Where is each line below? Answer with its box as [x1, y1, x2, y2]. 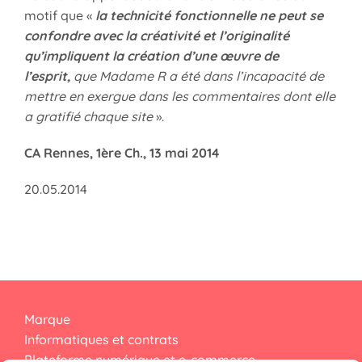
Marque [23, 310, 70, 327]
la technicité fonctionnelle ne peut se [95, 6, 323, 23]
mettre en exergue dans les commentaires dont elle [24, 87, 335, 104]
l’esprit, [24, 67, 70, 84]
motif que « [24, 6, 95, 23]
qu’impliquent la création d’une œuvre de [24, 47, 279, 64]
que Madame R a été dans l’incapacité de [70, 67, 324, 84]
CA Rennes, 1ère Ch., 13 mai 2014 [24, 144, 219, 161]
